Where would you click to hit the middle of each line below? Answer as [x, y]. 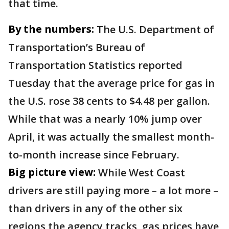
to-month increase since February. [94, 155]
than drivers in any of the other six [95, 209]
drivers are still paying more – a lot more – [113, 191]
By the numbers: [51, 29]
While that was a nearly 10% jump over [105, 119]
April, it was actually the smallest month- [111, 137]
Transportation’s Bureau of [77, 48]
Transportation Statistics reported [95, 65]
